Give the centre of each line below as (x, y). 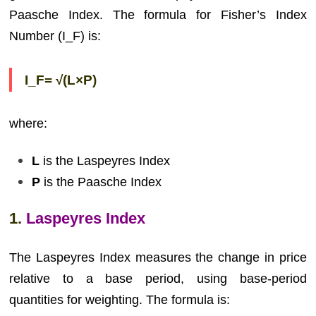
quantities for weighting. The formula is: (120, 300)
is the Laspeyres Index (105, 160)
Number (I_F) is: (55, 36)
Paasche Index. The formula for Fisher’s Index (158, 15)
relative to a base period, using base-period (158, 279)
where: (29, 123)
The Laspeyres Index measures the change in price (158, 257)
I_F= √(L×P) (61, 80)
